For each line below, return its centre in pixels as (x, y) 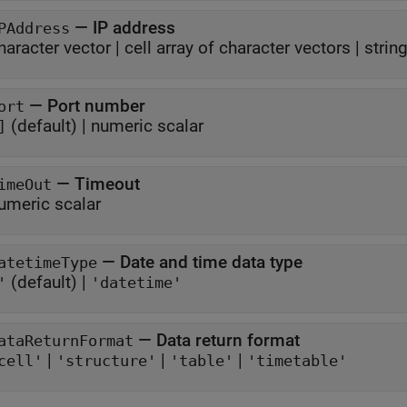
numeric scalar (147, 126)
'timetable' (297, 361)
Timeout (107, 184)
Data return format (228, 340)
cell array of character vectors (238, 48)
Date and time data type (211, 262)
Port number (96, 106)
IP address (134, 28)
